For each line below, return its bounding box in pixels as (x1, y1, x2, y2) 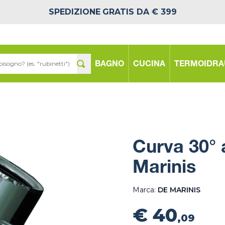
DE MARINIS (158, 185, 200, 194)
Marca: (133, 185, 158, 194)
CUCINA (133, 60, 165, 69)
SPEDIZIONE (48, 7, 100, 17)
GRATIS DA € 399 (102, 7, 177, 17)
